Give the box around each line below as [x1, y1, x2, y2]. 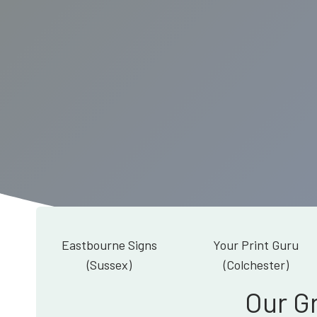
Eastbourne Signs [62, 236, 157, 253]
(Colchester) [223, 256, 289, 272]
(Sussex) [87, 256, 132, 272]
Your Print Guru [213, 236, 299, 253]
